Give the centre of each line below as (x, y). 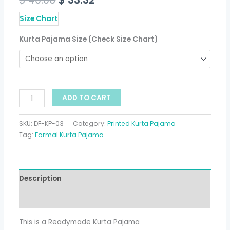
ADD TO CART (86, 98)
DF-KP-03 (49, 123)
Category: (90, 123)
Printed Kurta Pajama (142, 123)
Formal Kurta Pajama (70, 135)
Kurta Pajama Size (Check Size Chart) (89, 40)
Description (41, 179)
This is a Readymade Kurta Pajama (80, 222)
